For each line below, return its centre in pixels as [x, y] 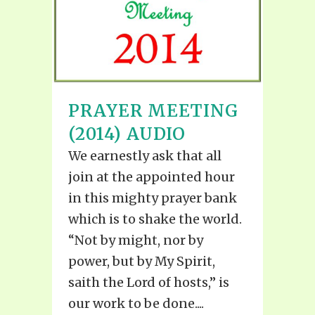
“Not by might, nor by [136, 240]
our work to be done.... [136, 304]
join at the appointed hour [152, 177]
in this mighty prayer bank [153, 198]
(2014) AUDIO [127, 134]
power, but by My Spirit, [142, 262]
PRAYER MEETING [153, 111]
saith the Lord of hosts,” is [149, 283]
